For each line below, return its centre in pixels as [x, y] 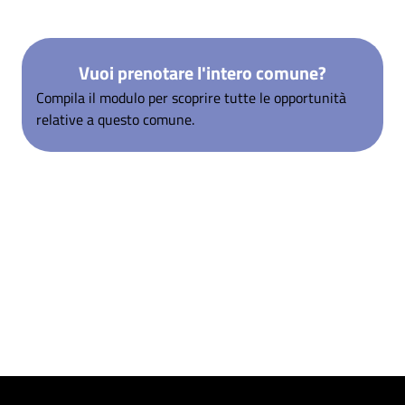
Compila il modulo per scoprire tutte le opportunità [191, 98]
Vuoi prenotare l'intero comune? [202, 73]
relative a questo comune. [115, 119]
